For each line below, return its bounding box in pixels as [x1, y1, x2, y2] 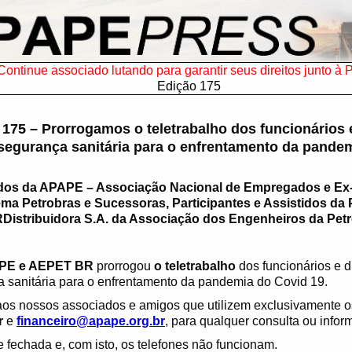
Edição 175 [157, 79, 221, 93]
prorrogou [97, 259, 154, 273]
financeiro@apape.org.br [16, 314, 165, 328]
